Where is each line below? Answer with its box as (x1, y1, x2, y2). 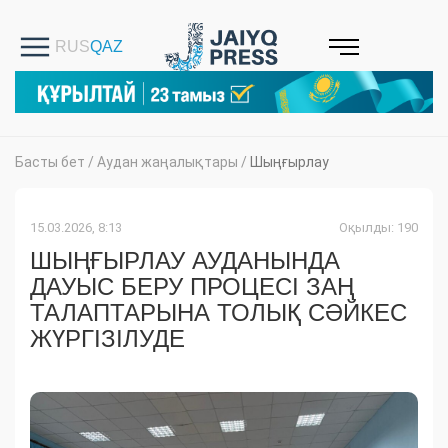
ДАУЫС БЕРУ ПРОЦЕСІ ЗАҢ (30, 273, 354, 301)
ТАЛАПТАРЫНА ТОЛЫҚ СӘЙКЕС (30, 299, 407, 327)
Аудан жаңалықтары (97, 154, 238, 171)
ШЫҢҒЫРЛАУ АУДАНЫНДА (30, 247, 340, 275)
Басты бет (15, 154, 85, 171)
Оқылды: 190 (339, 220, 418, 236)
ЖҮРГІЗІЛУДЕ (30, 325, 185, 353)
